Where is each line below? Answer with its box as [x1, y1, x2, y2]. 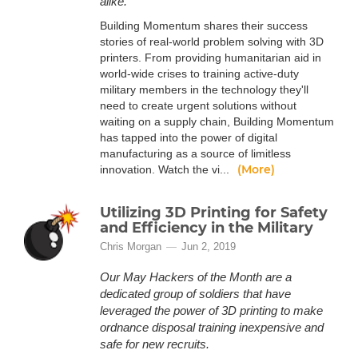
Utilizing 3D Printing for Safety [100, 204, 328, 221]
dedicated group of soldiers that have [100, 287, 291, 300]
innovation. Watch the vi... [100, 163, 233, 176]
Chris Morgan [100, 241, 161, 253]
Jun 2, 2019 [181, 241, 236, 253]
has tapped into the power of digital [100, 131, 277, 144]
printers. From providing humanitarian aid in [100, 51, 321, 64]
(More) [237, 162, 275, 177]
